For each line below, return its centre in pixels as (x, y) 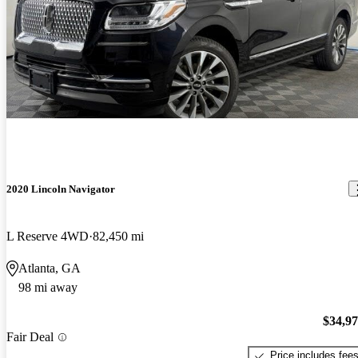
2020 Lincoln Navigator (61, 189)
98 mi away (48, 287)
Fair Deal (30, 337)
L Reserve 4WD (48, 236)
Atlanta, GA (50, 268)
